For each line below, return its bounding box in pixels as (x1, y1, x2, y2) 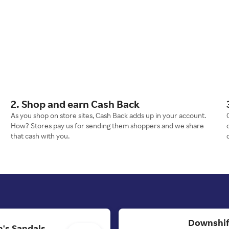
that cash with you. (11, 131, 70, 140)
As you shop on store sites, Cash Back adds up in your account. (11, 110, 207, 120)
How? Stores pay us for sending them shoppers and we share (11, 121, 204, 130)
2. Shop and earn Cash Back (11, 97, 140, 110)
